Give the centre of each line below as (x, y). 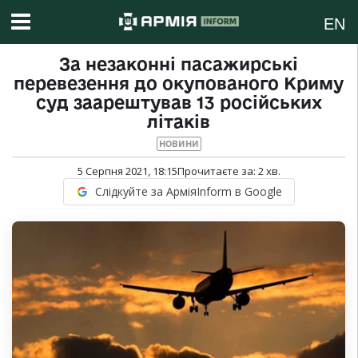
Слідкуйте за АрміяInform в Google (188, 192)
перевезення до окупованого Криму (179, 84)
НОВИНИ (179, 144)
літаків (179, 122)
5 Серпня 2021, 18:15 (127, 171)
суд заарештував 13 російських (179, 103)
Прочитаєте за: (217, 171)
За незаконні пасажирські (179, 64)
